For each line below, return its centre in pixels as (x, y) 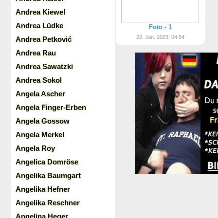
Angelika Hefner (43, 189)
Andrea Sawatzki (44, 66)
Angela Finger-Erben (51, 107)
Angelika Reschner (48, 203)
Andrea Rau (36, 53)
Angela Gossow (43, 121)
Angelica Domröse (47, 162)
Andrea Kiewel (40, 12)
